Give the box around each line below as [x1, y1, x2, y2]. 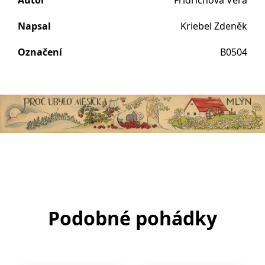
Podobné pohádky [48, 205, 217, 231]
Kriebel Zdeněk [180, 20, 247, 33]
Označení [18, 46, 62, 59]
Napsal [18, 20, 51, 33]
